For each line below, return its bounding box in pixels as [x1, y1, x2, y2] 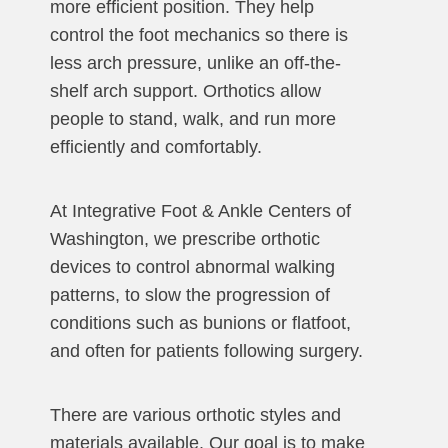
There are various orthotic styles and [50, 405, 341, 426]
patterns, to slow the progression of [50, 285, 330, 306]
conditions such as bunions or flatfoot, [50, 313, 351, 334]
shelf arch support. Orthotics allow [50, 81, 321, 102]
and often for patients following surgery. [50, 341, 363, 362]
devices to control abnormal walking [50, 257, 335, 278]
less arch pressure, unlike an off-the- [50, 53, 341, 74]
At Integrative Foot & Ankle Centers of [50, 201, 351, 222]
